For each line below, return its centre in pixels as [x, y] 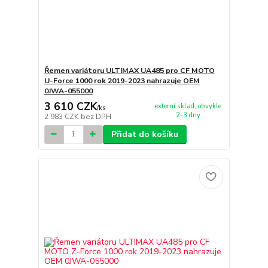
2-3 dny [188, 115]
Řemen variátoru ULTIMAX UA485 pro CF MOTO [129, 71]
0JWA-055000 [68, 91]
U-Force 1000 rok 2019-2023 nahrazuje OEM [122, 81]
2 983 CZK [62, 116]
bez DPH [96, 116]
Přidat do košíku [144, 134]
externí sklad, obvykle [188, 106]
